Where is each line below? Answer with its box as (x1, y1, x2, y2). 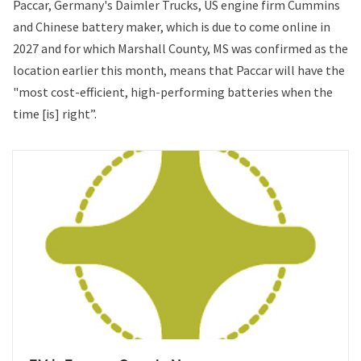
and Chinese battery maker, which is (13, 18, 212, 35)
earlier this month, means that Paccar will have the (60, 61, 345, 78)
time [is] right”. (13, 105, 97, 122)
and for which (39, 39, 118, 56)
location (13, 61, 60, 78)
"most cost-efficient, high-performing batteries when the (13, 83, 333, 100)
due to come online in (212, 18, 330, 35)
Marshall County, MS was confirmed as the (118, 39, 348, 56)
